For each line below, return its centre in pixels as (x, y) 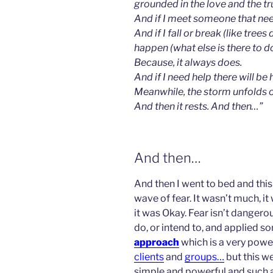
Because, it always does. (188, 62)
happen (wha (163, 48)
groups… (204, 257)
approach (157, 243)
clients (149, 257)
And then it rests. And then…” (198, 106)
